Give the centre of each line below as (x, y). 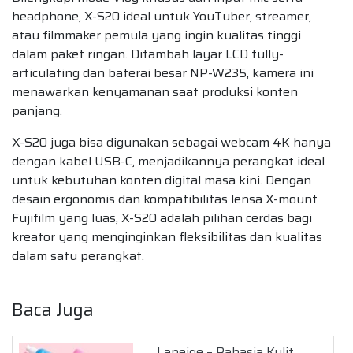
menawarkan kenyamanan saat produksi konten (155, 92)
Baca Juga (53, 310)
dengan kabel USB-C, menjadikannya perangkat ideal (168, 162)
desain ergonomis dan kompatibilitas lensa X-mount (165, 199)
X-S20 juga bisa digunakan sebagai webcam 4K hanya (171, 143)
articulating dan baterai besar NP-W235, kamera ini (163, 73)
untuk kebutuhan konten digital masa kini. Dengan (162, 180)
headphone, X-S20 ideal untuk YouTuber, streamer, (162, 17)
